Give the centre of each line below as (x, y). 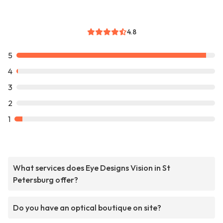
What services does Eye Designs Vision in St (92, 168)
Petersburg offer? (46, 180)
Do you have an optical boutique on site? (87, 208)
